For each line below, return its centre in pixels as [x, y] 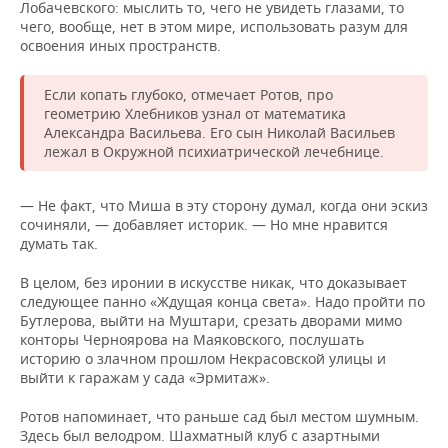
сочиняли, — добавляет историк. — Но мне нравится [204, 225]
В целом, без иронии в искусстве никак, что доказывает [213, 283]
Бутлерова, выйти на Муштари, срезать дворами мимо [211, 321]
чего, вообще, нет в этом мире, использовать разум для [214, 27]
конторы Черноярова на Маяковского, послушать [192, 340]
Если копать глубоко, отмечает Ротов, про [188, 95]
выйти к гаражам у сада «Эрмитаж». [145, 378]
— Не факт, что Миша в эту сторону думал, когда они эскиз [224, 206]
